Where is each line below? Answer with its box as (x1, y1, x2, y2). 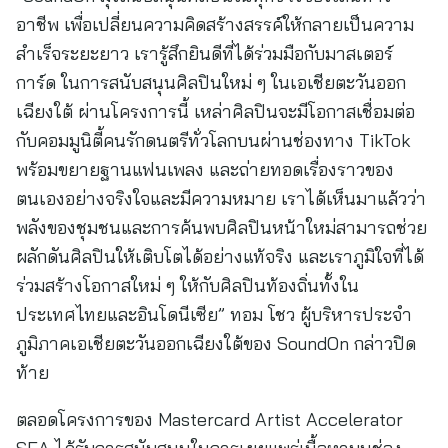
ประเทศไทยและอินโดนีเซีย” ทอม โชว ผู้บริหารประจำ (16, 303, 412, 326)
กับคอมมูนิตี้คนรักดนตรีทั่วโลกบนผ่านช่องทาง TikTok (16, 129, 411, 152)
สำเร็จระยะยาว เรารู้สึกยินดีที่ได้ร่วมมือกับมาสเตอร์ (16, 42, 393, 65)
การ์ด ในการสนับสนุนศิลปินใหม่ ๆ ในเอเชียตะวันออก (16, 71, 406, 94)
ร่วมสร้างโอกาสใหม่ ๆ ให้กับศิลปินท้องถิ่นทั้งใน (16, 274, 359, 297)
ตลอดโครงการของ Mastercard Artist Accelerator (16, 408, 403, 431)
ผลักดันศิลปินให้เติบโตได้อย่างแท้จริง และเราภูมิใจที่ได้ (16, 245, 424, 268)
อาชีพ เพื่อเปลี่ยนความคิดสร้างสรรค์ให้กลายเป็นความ (16, 13, 414, 36)
